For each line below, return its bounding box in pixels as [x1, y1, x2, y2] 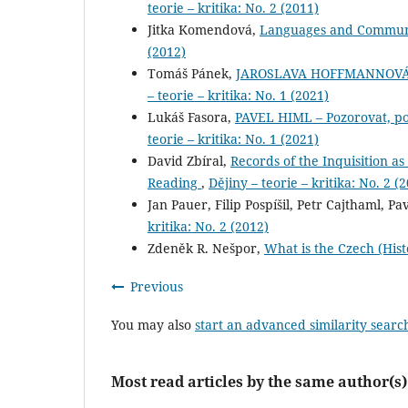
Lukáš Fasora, [148, 108, 235, 127]
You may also [111, 316, 195, 334]
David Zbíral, [148, 152, 230, 170]
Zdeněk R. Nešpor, [148, 240, 264, 258]
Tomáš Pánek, [148, 65, 236, 83]
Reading [148, 174, 201, 192]
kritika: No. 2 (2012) [148, 218, 269, 236]
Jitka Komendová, [148, 21, 260, 39]
